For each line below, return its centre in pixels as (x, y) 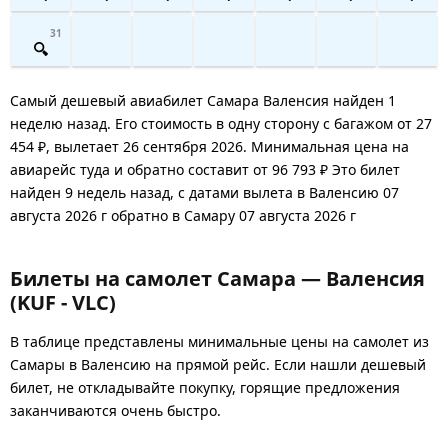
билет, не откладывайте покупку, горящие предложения (205, 387)
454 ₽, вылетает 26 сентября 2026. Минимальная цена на (209, 146)
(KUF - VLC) (63, 302)
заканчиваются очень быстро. (115, 410)
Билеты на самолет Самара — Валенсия (217, 278)
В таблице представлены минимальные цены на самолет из (219, 341)
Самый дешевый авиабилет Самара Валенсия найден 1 (203, 100)
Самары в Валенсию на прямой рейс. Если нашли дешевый (218, 364)
